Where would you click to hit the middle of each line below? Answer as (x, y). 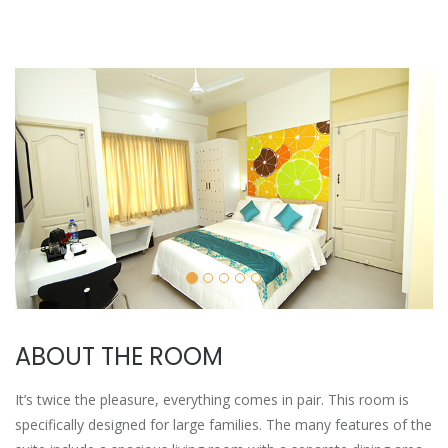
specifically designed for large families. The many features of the (223, 424)
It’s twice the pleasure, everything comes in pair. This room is (212, 399)
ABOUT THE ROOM (119, 356)
